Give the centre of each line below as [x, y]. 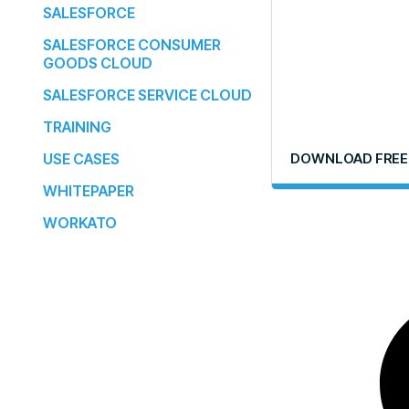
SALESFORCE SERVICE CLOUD [147, 94]
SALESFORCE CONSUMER [132, 44]
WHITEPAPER [89, 190]
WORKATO [80, 222]
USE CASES [81, 158]
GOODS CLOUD [98, 63]
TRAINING [77, 126]
